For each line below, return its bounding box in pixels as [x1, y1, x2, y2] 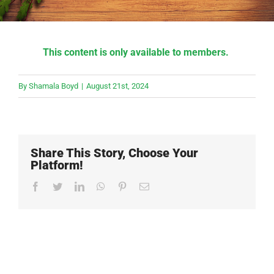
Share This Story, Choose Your [31, 146, 198, 161]
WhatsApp [105, 181, 146, 191]
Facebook [40, 181, 78, 191]
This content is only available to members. [43, 46, 231, 59]
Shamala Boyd [29, 81, 78, 91]
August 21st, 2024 [86, 81, 149, 91]
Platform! [31, 158, 83, 173]
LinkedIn [84, 181, 119, 191]
